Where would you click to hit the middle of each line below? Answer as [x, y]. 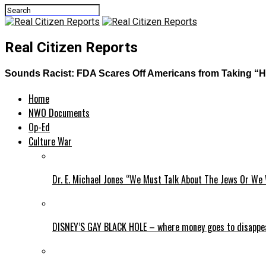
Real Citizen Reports [71, 47]
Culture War [50, 142]
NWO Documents [59, 113]
